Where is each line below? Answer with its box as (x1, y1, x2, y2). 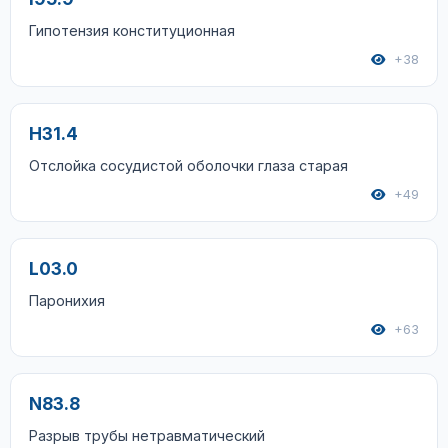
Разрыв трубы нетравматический (29, 427, 265, 444)
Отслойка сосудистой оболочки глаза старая (29, 157, 348, 174)
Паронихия (29, 292, 105, 309)
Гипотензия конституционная (29, 22, 235, 39)
